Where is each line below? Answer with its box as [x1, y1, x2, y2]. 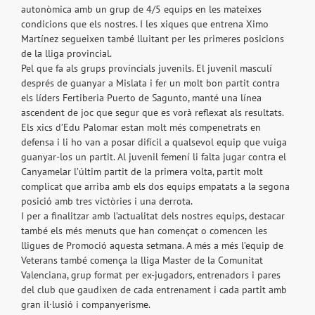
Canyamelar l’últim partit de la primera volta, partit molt [21, 165, 263, 179]
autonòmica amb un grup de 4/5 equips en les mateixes [21, 3, 262, 16]
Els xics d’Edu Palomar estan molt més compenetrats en [21, 121, 261, 134]
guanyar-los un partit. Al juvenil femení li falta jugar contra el [21, 150, 286, 164]
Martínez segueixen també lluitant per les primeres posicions [21, 32, 284, 46]
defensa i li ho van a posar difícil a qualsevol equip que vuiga [21, 136, 287, 149]
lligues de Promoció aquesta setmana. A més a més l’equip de [21, 239, 283, 252]
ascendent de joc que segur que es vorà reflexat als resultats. [21, 106, 283, 120]
